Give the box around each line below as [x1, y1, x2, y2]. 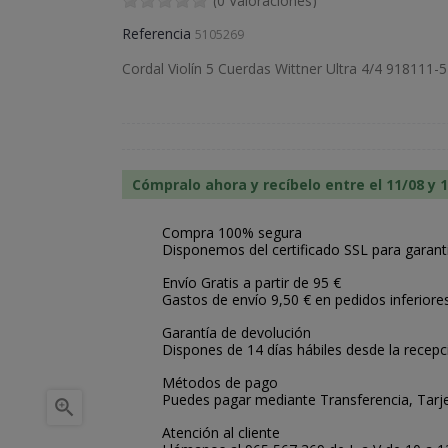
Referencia [122, 24, 191, 43]
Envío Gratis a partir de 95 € [162, 273, 341, 292]
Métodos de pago [162, 373, 278, 392]
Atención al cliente [162, 423, 280, 442]
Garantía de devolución [162, 323, 311, 342]
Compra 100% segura [162, 223, 302, 242]
